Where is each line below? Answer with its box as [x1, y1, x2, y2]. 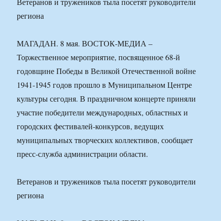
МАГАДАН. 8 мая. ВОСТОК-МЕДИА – [17, 38, 153, 49]
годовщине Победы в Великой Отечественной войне [17, 66, 196, 76]
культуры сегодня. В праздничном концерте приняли [17, 93, 196, 104]
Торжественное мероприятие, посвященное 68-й [17, 52, 181, 63]
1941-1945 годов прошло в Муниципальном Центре [17, 79, 192, 90]
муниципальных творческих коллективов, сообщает [17, 135, 193, 146]
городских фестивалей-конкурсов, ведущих [17, 121, 164, 132]
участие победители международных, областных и [17, 107, 188, 118]
